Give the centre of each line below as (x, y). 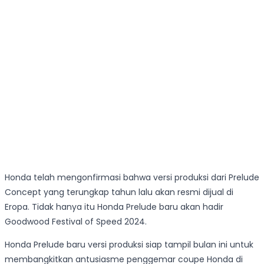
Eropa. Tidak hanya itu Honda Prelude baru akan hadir (114, 207)
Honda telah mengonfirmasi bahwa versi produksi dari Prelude (132, 178)
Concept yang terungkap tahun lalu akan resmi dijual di (119, 192)
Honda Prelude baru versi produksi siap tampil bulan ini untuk (129, 245)
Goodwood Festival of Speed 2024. (76, 222)
